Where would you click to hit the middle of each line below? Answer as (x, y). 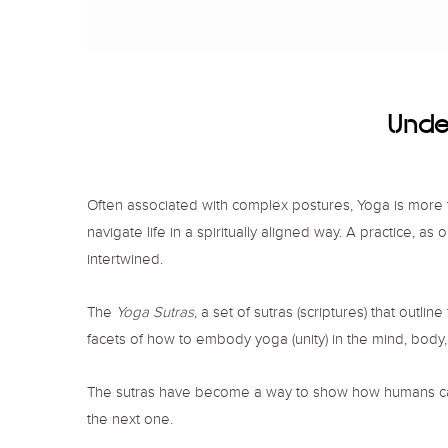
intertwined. (125, 262)
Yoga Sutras (155, 315)
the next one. (130, 422)
